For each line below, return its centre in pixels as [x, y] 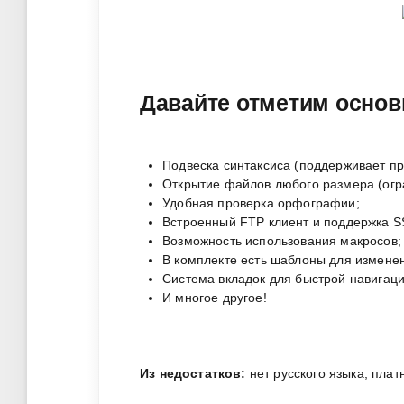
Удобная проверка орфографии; [261, 202]
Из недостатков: [193, 373]
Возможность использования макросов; [282, 240]
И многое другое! [215, 297]
